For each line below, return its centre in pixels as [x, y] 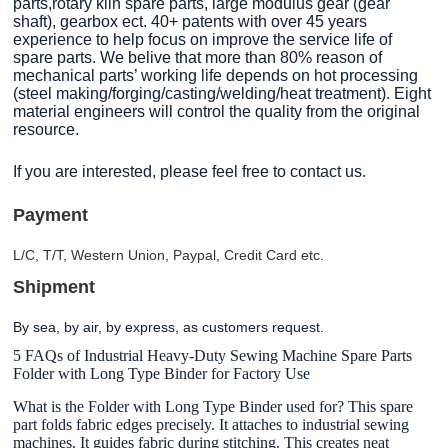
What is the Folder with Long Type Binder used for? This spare [213, 406]
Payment [51, 215]
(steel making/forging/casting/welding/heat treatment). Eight [222, 94]
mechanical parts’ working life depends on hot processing [216, 76]
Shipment [54, 287]
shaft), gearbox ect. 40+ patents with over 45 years [190, 22]
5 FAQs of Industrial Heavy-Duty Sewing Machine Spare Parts [213, 356]
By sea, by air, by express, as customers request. [169, 327]
